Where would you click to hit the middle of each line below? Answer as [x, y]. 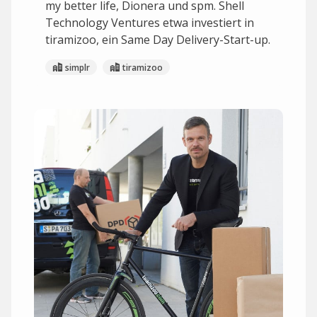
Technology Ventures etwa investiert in [150, 23]
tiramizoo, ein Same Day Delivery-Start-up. [158, 40]
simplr [77, 67]
